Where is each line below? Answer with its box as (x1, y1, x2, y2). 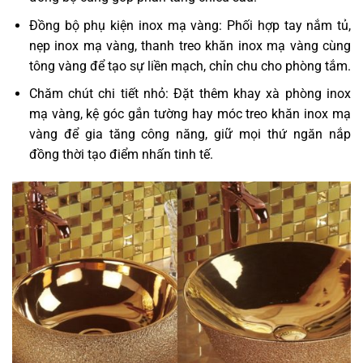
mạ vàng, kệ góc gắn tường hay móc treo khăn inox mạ (28, 106, 351, 122)
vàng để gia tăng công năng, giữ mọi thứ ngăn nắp (28, 126, 351, 143)
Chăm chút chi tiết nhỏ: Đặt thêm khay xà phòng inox (28, 86, 351, 102)
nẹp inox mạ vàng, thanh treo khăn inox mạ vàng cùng (28, 37, 351, 53)
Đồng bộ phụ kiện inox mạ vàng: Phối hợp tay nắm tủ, (28, 17, 351, 33)
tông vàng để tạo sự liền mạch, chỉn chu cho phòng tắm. (28, 58, 351, 74)
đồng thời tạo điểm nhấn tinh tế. (28, 147, 213, 163)
